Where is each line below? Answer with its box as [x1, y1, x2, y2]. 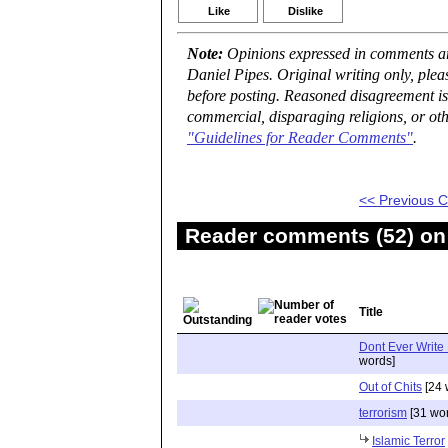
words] [359, 353, 395, 368]
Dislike [288, 5, 323, 17]
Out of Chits [359, 379, 422, 394]
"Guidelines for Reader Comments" [187, 129, 413, 147]
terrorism [359, 405, 407, 420]
